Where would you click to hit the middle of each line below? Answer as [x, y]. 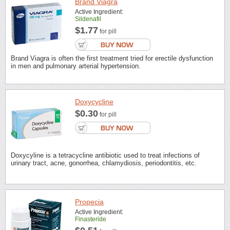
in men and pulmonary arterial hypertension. [76, 66]
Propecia [89, 202]
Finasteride [91, 219]
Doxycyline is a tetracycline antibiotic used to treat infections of [105, 155]
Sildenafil [88, 19]
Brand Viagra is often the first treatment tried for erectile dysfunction [112, 58]
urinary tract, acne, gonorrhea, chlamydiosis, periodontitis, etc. [104, 163]
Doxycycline [94, 101]
